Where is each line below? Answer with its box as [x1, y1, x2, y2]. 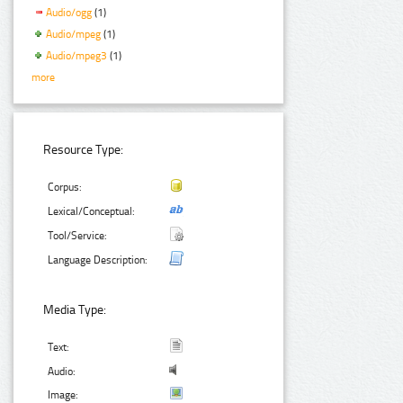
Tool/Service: [48, 229, 108, 243]
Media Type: [43, 301, 107, 318]
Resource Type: [43, 142, 124, 158]
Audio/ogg [46, 6, 92, 20]
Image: [48, 388, 79, 401]
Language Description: [48, 254, 148, 267]
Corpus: [48, 181, 83, 194]
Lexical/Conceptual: [48, 205, 136, 219]
